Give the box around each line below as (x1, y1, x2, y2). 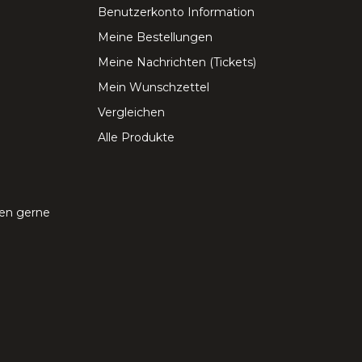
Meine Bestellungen (98, 30, 213, 45)
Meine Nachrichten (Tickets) (98, 55, 256, 70)
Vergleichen (98, 105, 165, 120)
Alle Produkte (98, 130, 175, 145)
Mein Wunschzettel (98, 80, 209, 95)
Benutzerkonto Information (98, 5, 255, 20)
